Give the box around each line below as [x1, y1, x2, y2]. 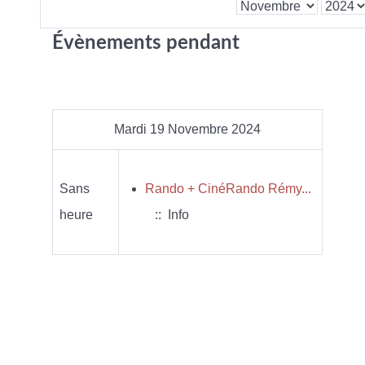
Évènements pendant [52, 33, 240, 53]
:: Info [148, 208, 189, 222]
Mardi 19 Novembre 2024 [114, 122, 261, 136]
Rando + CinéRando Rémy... [145, 182, 311, 196]
